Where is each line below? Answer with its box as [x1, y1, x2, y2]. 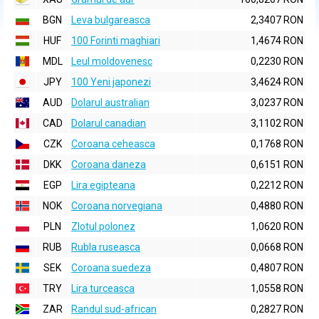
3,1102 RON [251, 117, 303, 129]
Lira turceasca [71, 283, 135, 294]
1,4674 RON [251, 35, 303, 46]
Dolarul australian [71, 97, 150, 108]
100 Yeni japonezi [71, 76, 151, 88]
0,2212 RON [251, 179, 303, 191]
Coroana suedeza [71, 262, 151, 273]
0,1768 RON [251, 138, 303, 150]
